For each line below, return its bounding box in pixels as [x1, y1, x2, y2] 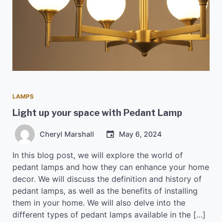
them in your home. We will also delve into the [12, 197, 185, 208]
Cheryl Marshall [40, 129, 94, 138]
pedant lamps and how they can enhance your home [12, 162, 209, 172]
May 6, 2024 [119, 129, 162, 138]
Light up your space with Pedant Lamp [12, 107, 182, 118]
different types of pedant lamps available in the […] [12, 209, 206, 220]
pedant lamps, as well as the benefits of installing [12, 185, 198, 196]
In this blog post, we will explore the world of [12, 150, 183, 160]
